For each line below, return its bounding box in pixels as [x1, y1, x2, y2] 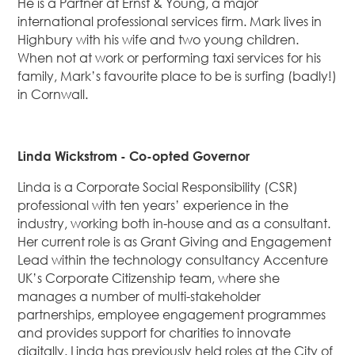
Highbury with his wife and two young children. [17, 32, 300, 48]
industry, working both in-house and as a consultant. [17, 216, 331, 232]
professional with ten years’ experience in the [17, 197, 289, 214]
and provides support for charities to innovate [17, 325, 292, 342]
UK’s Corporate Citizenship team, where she [17, 270, 281, 287]
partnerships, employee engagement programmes [17, 307, 326, 323]
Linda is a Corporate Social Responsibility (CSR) [17, 179, 299, 196]
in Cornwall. [17, 86, 89, 103]
